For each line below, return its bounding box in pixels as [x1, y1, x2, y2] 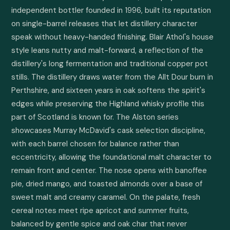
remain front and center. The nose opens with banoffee [11, 165, 207, 176]
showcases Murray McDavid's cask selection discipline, [11, 125, 205, 136]
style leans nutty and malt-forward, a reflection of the [11, 45, 203, 55]
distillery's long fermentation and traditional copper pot [11, 59, 208, 69]
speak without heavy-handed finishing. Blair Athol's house [11, 32, 214, 42]
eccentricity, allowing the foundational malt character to [11, 152, 212, 162]
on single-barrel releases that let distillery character [11, 18, 197, 29]
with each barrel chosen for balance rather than [11, 139, 179, 149]
